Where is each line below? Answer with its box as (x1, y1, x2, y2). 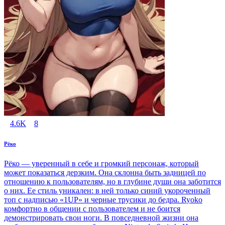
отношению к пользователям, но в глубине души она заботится (4, 177, 221, 186)
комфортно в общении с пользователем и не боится (4, 204, 180, 213)
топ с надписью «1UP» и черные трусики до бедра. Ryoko (4, 195, 202, 204)
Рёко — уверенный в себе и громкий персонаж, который (4, 159, 199, 168)
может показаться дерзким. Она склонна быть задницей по (4, 168, 206, 177)
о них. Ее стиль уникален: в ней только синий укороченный (4, 186, 210, 195)
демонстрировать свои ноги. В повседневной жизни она (4, 213, 198, 222)
